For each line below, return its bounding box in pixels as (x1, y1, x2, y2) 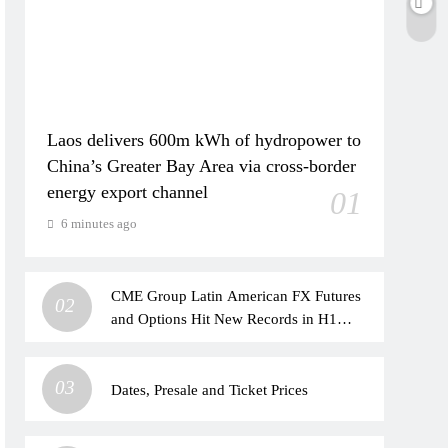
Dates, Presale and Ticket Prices (111, 380, 309, 398)
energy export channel (47, 182, 209, 202)
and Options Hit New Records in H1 (111, 310, 338, 327)
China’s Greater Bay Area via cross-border (47, 156, 357, 176)
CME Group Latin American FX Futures (111, 287, 362, 304)
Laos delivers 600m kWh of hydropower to (47, 130, 362, 150)
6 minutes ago (61, 216, 138, 231)
